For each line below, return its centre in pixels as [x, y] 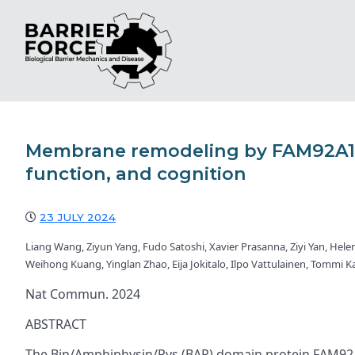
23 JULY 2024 [78, 217]
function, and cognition [136, 173]
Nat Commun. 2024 [83, 294]
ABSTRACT [56, 324]
